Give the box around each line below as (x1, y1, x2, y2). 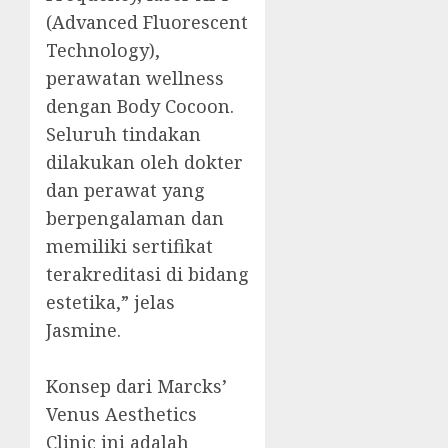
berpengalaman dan (46, 206, 224, 231)
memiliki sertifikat (46, 234, 213, 259)
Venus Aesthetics (46, 402, 197, 427)
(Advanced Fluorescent (46, 10, 248, 35)
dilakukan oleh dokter (46, 150, 243, 175)
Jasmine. (46, 318, 121, 343)
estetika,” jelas (46, 290, 175, 315)
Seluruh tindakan (46, 122, 201, 147)
